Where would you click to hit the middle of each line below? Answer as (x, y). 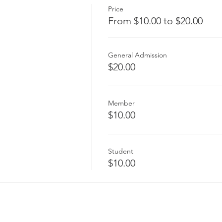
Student (120, 151)
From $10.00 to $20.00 (155, 21)
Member (121, 103)
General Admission (137, 55)
